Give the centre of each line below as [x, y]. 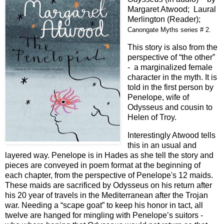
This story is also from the [172, 47]
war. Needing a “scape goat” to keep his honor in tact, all [104, 205]
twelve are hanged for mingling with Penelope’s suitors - [104, 215]
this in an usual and [162, 145]
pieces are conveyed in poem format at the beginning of [103, 165]
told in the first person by [170, 87]
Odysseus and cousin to [170, 107]
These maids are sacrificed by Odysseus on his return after [108, 185]
